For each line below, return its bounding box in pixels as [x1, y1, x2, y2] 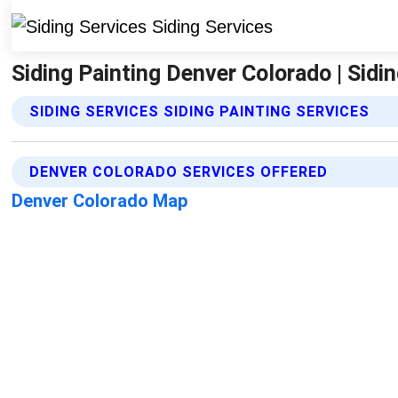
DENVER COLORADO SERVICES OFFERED [29, 163, 329, 180]
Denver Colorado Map [12, 189, 189, 211]
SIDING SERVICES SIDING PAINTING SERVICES [29, 102, 370, 120]
